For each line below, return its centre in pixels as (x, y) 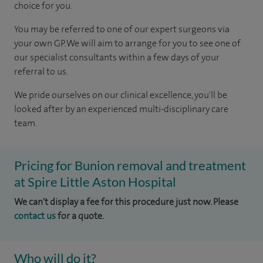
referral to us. (41, 71)
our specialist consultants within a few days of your (117, 57)
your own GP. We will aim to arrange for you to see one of (127, 43)
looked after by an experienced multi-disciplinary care (121, 109)
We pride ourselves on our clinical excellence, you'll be (121, 95)
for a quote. (80, 216)
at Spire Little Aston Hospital (95, 182)
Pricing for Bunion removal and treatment (130, 165)
